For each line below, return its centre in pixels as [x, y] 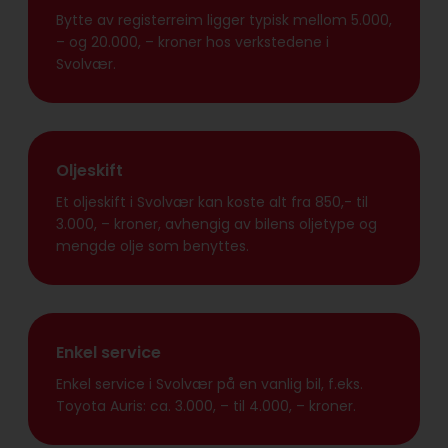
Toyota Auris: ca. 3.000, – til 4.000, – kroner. [208, 406]
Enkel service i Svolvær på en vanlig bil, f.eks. [209, 384]
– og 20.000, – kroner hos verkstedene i [192, 42]
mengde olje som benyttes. [154, 246]
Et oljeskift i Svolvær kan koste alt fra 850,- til [212, 202]
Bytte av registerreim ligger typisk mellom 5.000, [224, 20]
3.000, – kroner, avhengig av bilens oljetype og [216, 224]
